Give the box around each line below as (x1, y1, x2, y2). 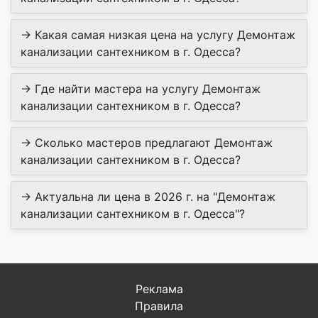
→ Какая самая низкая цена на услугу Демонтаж (21, 27, 295, 42)
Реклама (135, 281, 183, 296)
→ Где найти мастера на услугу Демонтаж (21, 81, 261, 96)
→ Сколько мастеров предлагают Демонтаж (21, 135, 273, 150)
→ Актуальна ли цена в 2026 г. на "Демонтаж (21, 189, 275, 204)
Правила (135, 298, 183, 313)
